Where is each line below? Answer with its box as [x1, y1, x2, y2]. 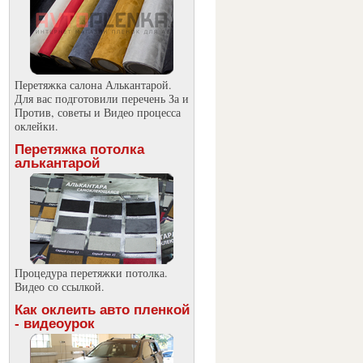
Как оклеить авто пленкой [14, 302, 190, 318]
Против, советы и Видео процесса [14, 105, 181, 120]
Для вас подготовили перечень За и [14, 91, 189, 106]
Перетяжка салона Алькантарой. [14, 77, 172, 92]
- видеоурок [14, 316, 95, 331]
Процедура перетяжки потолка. [14, 265, 168, 280]
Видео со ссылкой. [14, 279, 105, 294]
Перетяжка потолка [14, 142, 144, 157]
